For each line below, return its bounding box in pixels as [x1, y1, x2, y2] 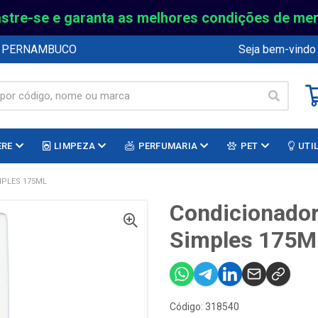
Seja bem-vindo [238, 42, 316, 56]
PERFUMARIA [138, 141, 198, 151]
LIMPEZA [54, 141, 96, 151]
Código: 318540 [170, 301, 239, 312]
